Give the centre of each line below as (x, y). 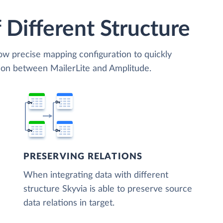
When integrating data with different (96, 175)
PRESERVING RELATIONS (83, 157)
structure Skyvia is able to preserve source (108, 189)
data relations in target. (69, 203)
